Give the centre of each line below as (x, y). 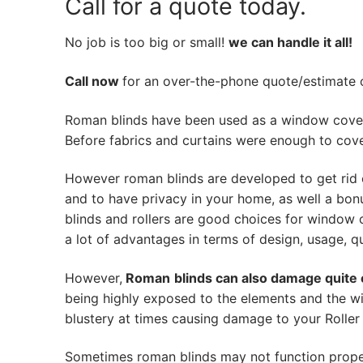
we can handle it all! (290, 43)
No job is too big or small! (147, 43)
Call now (94, 81)
